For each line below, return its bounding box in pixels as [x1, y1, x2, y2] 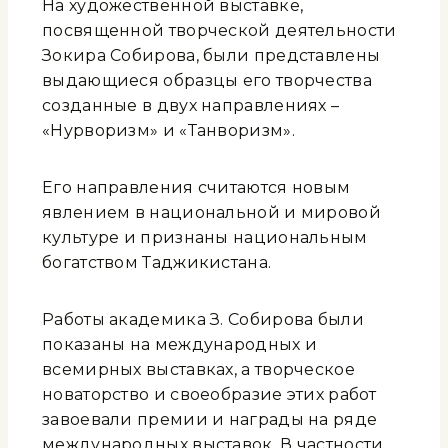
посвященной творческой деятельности [42, 21, 397, 41]
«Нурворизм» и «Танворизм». [42, 121, 295, 141]
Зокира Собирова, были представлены [42, 46, 381, 66]
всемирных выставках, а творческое [42, 360, 355, 380]
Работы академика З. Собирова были [42, 310, 364, 330]
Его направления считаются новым [42, 178, 351, 198]
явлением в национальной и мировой [42, 203, 381, 223]
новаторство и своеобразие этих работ [42, 385, 377, 405]
